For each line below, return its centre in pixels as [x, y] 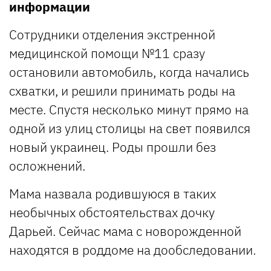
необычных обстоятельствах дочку [112, 212]
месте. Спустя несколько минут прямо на [129, 109]
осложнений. [47, 165]
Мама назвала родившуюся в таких [113, 193]
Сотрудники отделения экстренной [112, 34]
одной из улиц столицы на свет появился [130, 128]
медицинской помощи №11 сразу [107, 53]
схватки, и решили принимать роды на [122, 90]
